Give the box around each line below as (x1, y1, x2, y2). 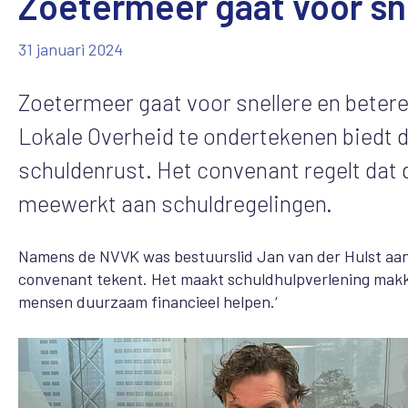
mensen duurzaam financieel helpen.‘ (18, 291, 278, 311)
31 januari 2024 (18, 38, 123, 59)
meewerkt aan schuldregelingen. (18, 189, 332, 217)
